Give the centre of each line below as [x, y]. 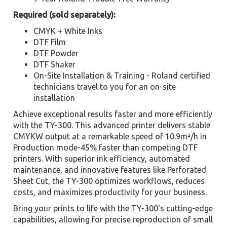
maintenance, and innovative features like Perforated [110, 170]
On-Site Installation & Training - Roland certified [122, 75]
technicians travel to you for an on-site [105, 87]
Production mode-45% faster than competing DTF [106, 147]
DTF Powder [56, 53]
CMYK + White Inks [68, 31]
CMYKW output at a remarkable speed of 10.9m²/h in [110, 136]
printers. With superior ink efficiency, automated [102, 159]
